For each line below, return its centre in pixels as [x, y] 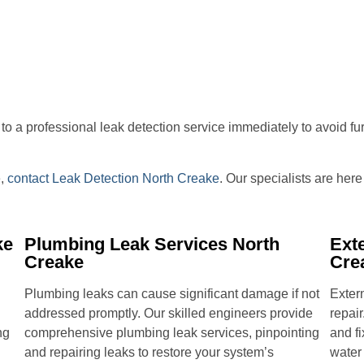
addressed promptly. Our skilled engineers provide [169, 314]
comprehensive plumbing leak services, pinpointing [172, 333]
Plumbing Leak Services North [152, 245]
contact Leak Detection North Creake [113, 178]
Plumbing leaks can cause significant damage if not [172, 294]
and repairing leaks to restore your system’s [149, 353]
